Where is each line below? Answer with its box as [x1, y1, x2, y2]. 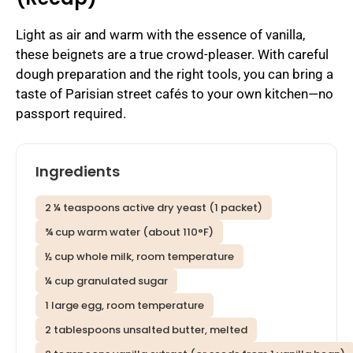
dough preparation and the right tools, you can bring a [16, 65, 333, 82]
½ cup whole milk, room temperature [45, 249, 234, 265]
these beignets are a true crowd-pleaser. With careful [16, 46, 329, 62]
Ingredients [35, 162, 120, 182]
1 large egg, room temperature [45, 298, 204, 314]
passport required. [16, 105, 126, 121]
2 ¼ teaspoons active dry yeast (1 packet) [45, 200, 262, 216]
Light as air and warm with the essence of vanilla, [16, 26, 305, 43]
